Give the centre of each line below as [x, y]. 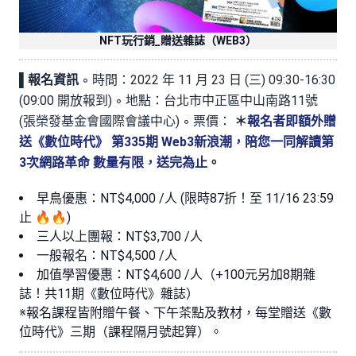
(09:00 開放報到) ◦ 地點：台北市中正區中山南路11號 [168, 100]
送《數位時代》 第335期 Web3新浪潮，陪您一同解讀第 [176, 141]
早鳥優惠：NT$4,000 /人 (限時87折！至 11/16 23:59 [185, 198]
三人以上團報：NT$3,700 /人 [120, 236]
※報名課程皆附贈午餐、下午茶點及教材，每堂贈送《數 [175, 312]
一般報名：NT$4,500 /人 [107, 255]
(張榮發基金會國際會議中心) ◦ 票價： [127, 121]
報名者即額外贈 [292, 121]
